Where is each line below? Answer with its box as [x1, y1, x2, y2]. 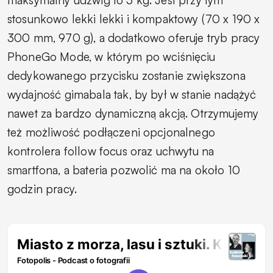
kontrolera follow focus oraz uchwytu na [7, 143, 214, 158]
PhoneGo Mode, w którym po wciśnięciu [7, 49, 215, 64]
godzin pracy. [7, 181, 77, 196]
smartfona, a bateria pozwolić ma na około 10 [7, 162, 241, 177]
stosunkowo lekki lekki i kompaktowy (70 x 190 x [7, 11, 260, 26]
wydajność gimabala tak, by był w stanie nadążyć [7, 87, 257, 102]
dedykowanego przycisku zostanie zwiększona [7, 68, 246, 83]
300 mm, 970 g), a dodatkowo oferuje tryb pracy [7, 30, 260, 45]
